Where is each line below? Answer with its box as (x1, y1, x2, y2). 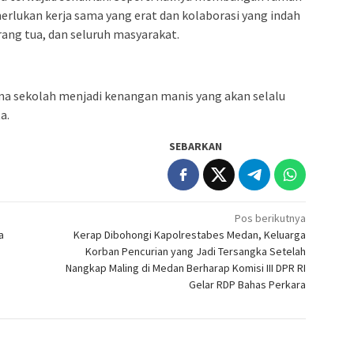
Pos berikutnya (235, 210, 307, 225)
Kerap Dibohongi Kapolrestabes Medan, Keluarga (73, 227, 307, 242)
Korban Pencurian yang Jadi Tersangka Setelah (85, 243, 307, 258)
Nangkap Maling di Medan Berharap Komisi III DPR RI (66, 260, 307, 275)
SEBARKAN (169, 138, 223, 153)
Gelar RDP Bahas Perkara (189, 277, 307, 292)
